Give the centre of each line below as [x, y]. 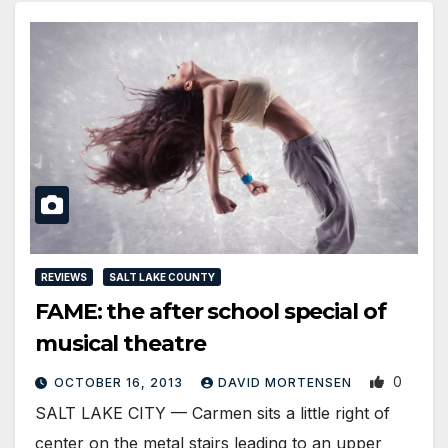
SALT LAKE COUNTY [162, 277]
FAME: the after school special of [210, 312]
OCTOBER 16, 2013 [120, 383]
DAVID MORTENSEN [287, 383]
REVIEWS [64, 277]
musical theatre [120, 344]
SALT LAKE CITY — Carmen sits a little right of [212, 413]
